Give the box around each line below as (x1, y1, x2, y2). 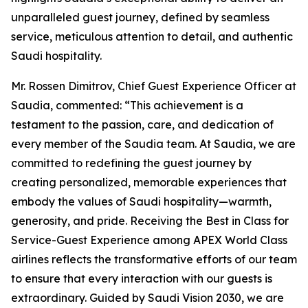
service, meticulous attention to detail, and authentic (11, 30, 293, 43)
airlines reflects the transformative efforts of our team (11, 252, 297, 266)
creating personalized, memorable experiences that (11, 175, 287, 189)
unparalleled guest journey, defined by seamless (11, 10, 269, 24)
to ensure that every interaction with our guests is (11, 272, 272, 285)
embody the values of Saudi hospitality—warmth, (11, 195, 272, 208)
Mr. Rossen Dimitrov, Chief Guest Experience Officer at (11, 79, 296, 93)
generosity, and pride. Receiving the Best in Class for (11, 214, 289, 228)
